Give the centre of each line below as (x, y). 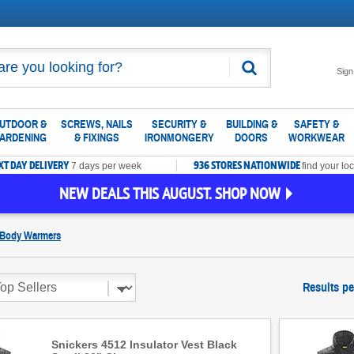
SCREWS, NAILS (97, 124)
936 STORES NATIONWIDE (247, 165)
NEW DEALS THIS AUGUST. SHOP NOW (170, 193)
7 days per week (106, 166)
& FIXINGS (97, 138)
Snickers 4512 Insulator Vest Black (145, 345)
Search (269, 73)
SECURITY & (179, 124)
